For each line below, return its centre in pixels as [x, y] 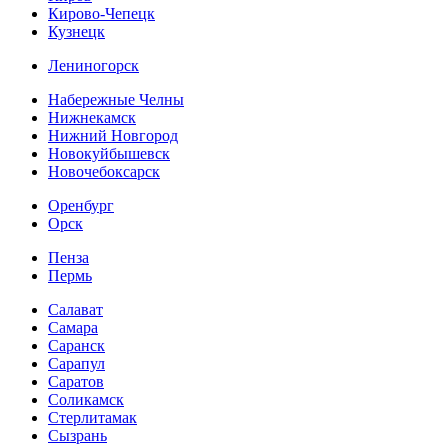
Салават [75, 309]
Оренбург [81, 205]
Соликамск [86, 399]
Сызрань [77, 435]
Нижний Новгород [113, 135]
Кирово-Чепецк [101, 13]
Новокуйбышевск [109, 153]
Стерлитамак [92, 417]
